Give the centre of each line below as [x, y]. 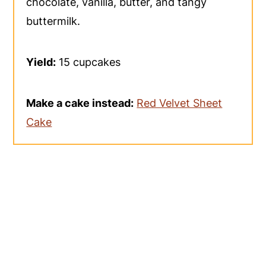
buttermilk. [53, 21]
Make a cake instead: [80, 103]
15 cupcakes [88, 62]
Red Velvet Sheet [180, 103]
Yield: [41, 62]
